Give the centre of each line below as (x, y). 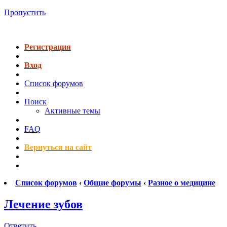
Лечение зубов (43, 204)
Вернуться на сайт (58, 147)
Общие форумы (112, 183)
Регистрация (48, 47)
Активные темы (72, 111)
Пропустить (25, 12)
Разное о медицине (182, 183)
